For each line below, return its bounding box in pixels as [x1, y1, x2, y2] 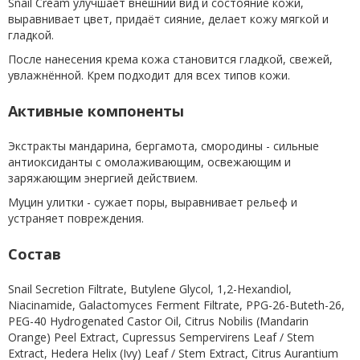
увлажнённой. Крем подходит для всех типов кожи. [8, 67, 290, 83]
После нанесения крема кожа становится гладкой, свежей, [8, 51, 333, 67]
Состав [8, 244, 65, 264]
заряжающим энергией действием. [8, 170, 198, 186]
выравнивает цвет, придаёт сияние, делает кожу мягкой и [8, 11, 329, 27]
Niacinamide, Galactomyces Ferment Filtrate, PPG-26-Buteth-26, [8, 297, 345, 313]
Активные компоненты [8, 101, 184, 121]
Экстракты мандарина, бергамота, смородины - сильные [8, 138, 319, 153]
